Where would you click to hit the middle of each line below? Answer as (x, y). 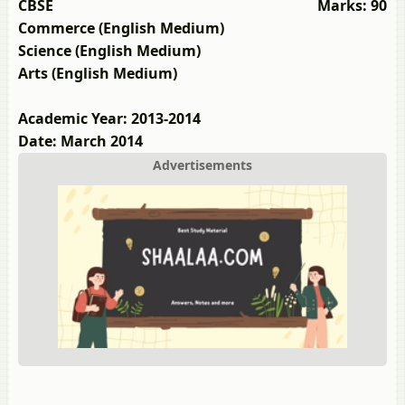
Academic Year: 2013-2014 (109, 118)
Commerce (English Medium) (121, 28)
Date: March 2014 (80, 141)
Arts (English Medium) (98, 73)
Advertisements (202, 165)
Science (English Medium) (109, 51)
